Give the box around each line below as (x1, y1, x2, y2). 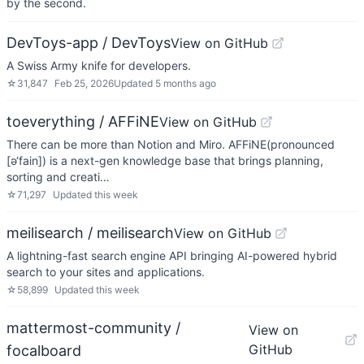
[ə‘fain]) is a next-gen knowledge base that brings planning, (6, 154, 323, 167)
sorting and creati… (6, 170, 110, 184)
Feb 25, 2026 (54, 77, 114, 89)
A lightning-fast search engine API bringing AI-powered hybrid (6, 249, 337, 262)
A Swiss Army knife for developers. (6, 58, 191, 72)
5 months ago (155, 77, 216, 89)
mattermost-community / (6, 319, 180, 336)
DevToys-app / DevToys (6, 34, 171, 51)
